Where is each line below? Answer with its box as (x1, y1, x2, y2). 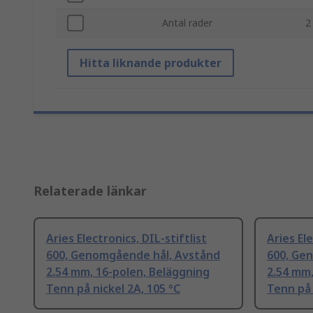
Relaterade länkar (34, 182, 147, 200)
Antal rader (162, 16, 212, 30)
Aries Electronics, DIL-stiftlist (46, 231, 207, 247)
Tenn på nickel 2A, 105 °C (46, 281, 180, 297)
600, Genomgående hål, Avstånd (46, 247, 220, 263)
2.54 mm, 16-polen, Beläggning (46, 264, 210, 280)
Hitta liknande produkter (80, 55, 221, 71)
